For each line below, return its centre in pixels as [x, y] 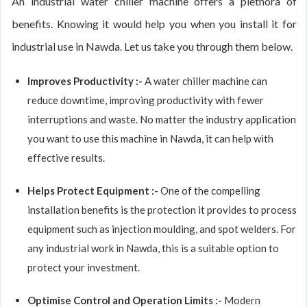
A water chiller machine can [206, 81]
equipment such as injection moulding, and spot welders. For [162, 229]
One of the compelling [210, 191]
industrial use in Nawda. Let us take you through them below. [152, 46]
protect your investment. [84, 267]
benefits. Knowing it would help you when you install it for [154, 24]
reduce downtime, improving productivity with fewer [146, 100]
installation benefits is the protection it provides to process [162, 210]
